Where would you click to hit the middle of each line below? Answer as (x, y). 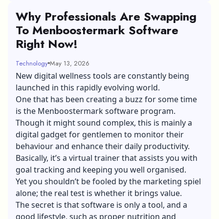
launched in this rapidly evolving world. (88, 87)
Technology (32, 63)
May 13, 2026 (70, 63)
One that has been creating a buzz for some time (106, 99)
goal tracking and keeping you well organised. (101, 169)
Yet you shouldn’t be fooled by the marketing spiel (108, 181)
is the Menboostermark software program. (96, 111)
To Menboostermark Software (97, 30)
